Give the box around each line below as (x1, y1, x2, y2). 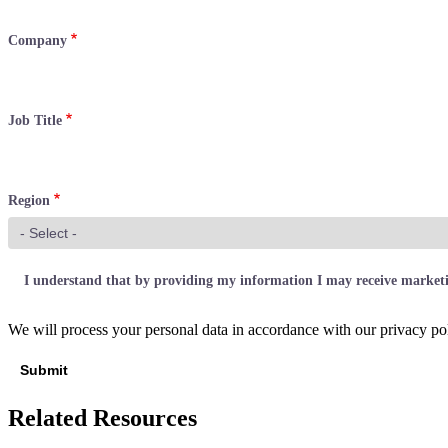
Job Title (8, 112, 62, 128)
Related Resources (8, 404, 197, 431)
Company (8, 32, 67, 48)
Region (8, 192, 50, 208)
